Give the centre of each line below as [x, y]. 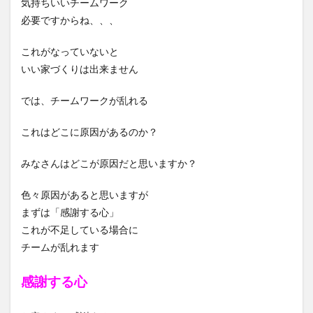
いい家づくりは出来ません [80, 68]
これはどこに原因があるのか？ [89, 131]
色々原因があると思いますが [85, 194]
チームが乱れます [60, 247]
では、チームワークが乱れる [85, 100]
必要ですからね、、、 [70, 20]
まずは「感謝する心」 [70, 212]
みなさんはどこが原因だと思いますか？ [109, 163]
